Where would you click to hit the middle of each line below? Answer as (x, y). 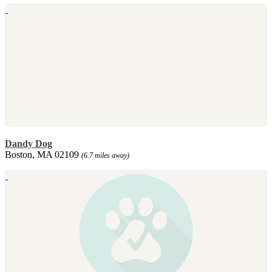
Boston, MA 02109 (43, 154)
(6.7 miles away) (105, 155)
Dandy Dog (29, 143)
